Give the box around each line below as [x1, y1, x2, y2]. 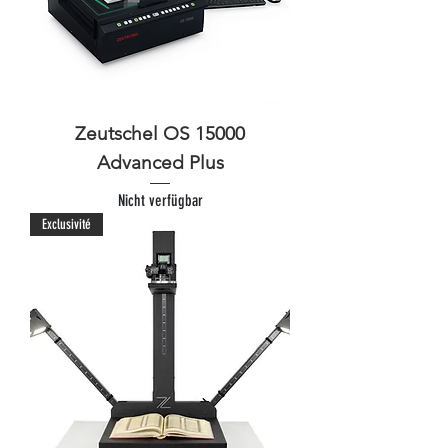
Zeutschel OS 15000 [75, 121, 245, 145]
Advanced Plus [96, 150, 224, 174]
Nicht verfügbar [117, 190, 203, 210]
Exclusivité [42, 215, 91, 233]
